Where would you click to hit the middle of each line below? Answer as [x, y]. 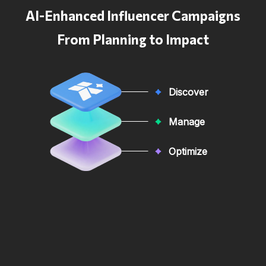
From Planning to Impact [133, 39]
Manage [186, 121]
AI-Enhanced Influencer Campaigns [133, 15]
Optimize [188, 151]
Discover [188, 92]
